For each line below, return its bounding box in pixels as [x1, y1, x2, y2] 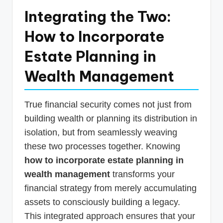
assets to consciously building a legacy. [24, 197, 180, 207]
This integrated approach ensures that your [24, 211, 195, 221]
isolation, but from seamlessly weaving [24, 127, 177, 137]
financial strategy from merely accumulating [24, 183, 197, 193]
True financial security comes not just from [24, 99, 192, 110]
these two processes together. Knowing [24, 141, 180, 151]
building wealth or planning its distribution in [24, 113, 197, 123]
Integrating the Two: [24, 7, 171, 26]
